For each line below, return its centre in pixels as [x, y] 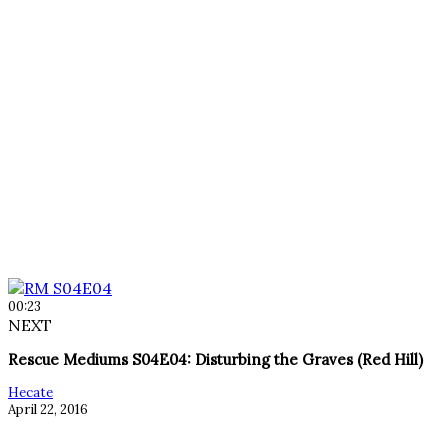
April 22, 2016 [48, 410]
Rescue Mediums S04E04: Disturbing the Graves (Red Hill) [215, 360]
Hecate [30, 393]
